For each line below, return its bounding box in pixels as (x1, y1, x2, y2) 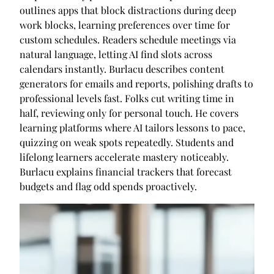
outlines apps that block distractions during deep (20, 4, 236, 17)
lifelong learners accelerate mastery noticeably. (20, 150, 229, 164)
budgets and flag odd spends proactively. (20, 180, 197, 193)
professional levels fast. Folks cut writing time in (20, 92, 234, 105)
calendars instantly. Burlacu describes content (20, 62, 224, 76)
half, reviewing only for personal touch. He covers (20, 106, 239, 120)
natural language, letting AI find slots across (20, 48, 212, 61)
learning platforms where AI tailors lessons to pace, (20, 121, 245, 135)
